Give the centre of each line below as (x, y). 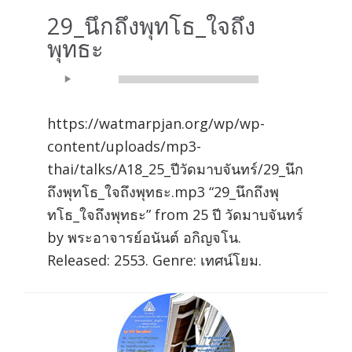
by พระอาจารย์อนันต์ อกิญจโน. (144, 237)
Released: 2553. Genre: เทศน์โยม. (154, 260)
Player (67, 97)
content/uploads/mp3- (124, 146)
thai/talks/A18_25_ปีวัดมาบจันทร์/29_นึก (175, 169)
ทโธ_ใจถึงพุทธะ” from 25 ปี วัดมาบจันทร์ (175, 214)
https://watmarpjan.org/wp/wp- (156, 123)
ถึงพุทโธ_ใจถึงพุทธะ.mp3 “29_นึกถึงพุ (163, 191)
